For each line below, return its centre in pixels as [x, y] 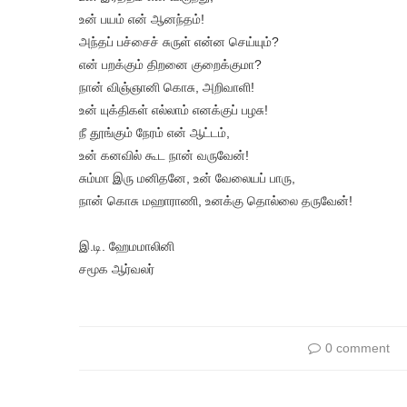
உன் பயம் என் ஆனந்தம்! [142, 19]
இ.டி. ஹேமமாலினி [127, 246]
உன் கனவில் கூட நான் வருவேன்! [164, 155]
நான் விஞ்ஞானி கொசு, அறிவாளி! [167, 87]
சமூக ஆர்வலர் [117, 269]
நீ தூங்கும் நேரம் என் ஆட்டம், [154, 133]
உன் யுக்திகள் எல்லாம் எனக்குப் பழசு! [174, 110]
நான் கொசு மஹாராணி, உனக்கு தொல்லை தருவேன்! [216, 201]
